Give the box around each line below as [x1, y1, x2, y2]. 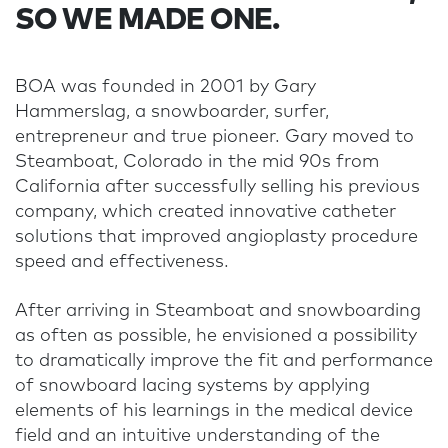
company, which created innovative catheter [15, 203, 396, 222]
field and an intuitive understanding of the [15, 427, 380, 446]
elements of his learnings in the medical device [15, 402, 413, 421]
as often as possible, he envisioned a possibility [15, 327, 417, 346]
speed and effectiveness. [15, 253, 229, 272]
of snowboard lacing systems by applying [15, 377, 370, 396]
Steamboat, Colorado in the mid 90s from [15, 153, 379, 172]
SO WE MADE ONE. [15, 6, 279, 36]
